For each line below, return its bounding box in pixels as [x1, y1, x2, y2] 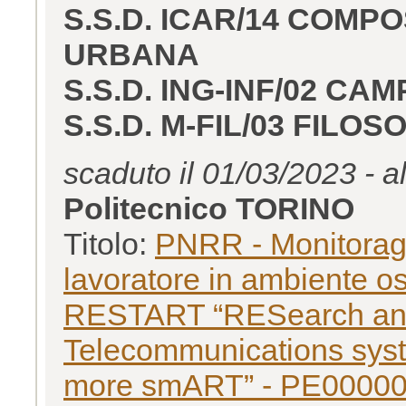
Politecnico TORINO [63, 190, 354, 226]
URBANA [63, 36, 199, 72]
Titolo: [63, 226, 155, 261]
